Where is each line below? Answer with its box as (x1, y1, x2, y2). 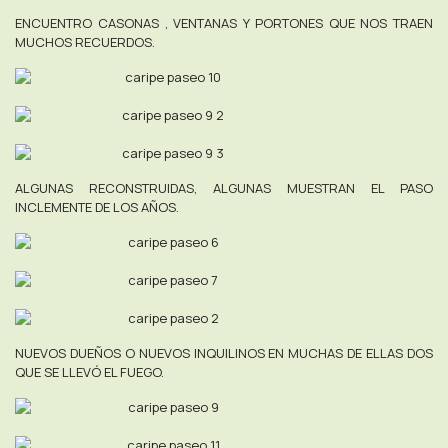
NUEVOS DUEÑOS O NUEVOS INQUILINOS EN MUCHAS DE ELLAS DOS (15, 343, 433, 362)
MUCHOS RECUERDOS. (15, 32, 155, 51)
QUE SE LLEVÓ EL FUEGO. (15, 362, 164, 381)
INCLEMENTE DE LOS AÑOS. (15, 197, 179, 216)
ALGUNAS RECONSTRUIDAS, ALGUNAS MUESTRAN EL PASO (15, 178, 433, 197)
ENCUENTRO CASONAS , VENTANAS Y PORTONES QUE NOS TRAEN (15, 13, 433, 32)
